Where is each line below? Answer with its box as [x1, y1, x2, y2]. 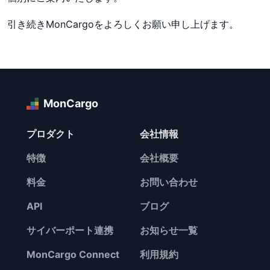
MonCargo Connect [27, 248, 119, 260]
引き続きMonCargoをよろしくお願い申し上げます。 [7, 18, 239, 30]
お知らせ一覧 [140, 224, 198, 236]
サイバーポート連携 [27, 224, 113, 236]
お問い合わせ [140, 176, 198, 188]
